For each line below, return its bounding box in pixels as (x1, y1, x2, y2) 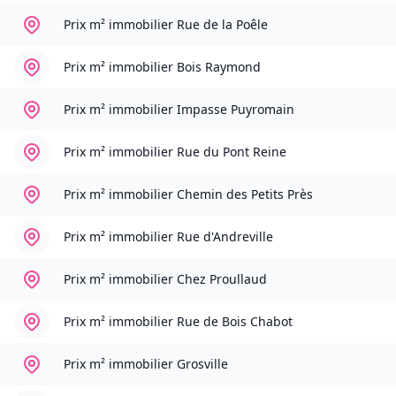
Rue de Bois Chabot (177, 313, 293, 331)
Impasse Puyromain (177, 101, 294, 118)
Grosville (177, 355, 228, 373)
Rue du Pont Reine (177, 143, 286, 161)
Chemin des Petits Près (177, 186, 313, 203)
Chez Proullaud (177, 270, 267, 288)
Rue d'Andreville (177, 228, 273, 246)
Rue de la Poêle (177, 16, 268, 34)
